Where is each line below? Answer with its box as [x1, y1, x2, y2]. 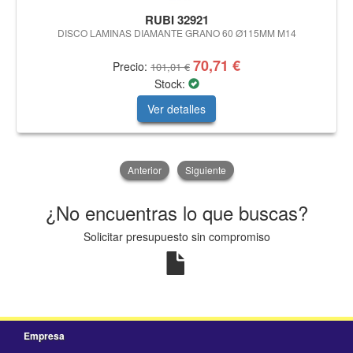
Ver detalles [147, 100, 206, 117]
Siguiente [184, 162, 226, 176]
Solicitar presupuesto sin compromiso [83, 228, 270, 244]
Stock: [154, 75, 188, 91]
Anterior [127, 162, 162, 176]
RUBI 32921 [144, 10, 209, 28]
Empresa [24, 328, 65, 343]
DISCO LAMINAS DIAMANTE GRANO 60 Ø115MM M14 [57, 25, 296, 39]
